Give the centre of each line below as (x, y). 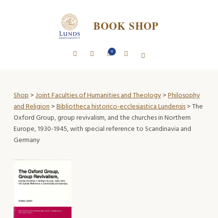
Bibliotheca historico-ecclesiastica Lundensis (121, 107)
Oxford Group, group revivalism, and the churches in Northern (102, 118)
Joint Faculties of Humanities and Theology (98, 95)
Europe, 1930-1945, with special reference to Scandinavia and (102, 129)
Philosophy (184, 95)
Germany (27, 140)
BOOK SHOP (126, 26)
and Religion (32, 107)
